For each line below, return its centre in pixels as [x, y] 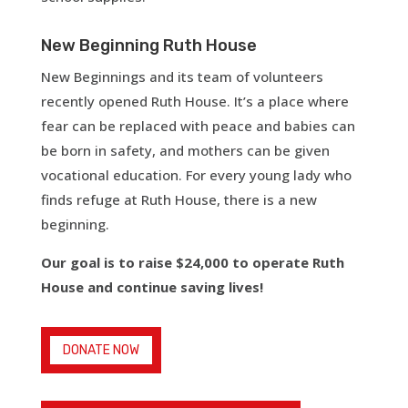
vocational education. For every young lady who [196, 174]
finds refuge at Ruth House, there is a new [178, 199]
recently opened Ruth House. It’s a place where [194, 101]
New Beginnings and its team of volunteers [182, 76]
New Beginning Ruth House [148, 45]
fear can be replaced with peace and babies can [198, 125]
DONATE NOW [101, 350]
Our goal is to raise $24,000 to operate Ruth [192, 262]
